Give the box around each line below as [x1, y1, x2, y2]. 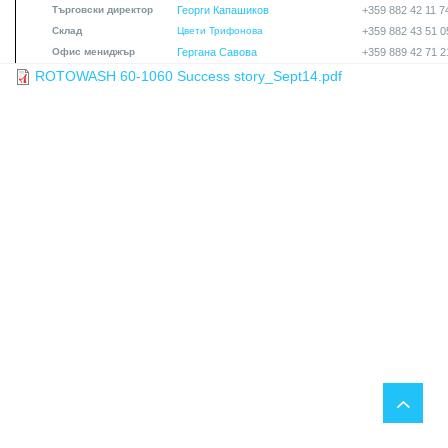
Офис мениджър [52, 45, 138, 57]
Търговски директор [52, 3, 153, 15]
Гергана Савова [177, 45, 257, 58]
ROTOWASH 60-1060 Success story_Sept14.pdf [35, 67, 342, 84]
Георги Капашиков [177, 3, 269, 16]
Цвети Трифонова [177, 24, 263, 36]
